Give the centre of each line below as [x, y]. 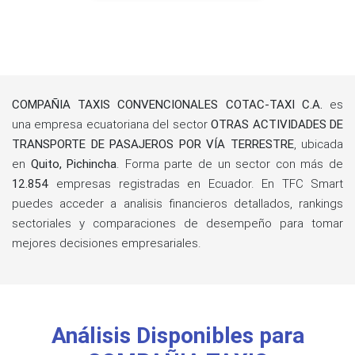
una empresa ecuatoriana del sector [112, 124]
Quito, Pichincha [74, 164]
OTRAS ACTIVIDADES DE [277, 124]
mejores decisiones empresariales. [107, 243]
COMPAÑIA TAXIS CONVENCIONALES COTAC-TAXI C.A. [167, 105]
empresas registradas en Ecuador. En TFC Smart [196, 184]
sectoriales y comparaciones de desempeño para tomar [177, 223]
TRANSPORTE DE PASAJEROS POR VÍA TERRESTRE [153, 144]
